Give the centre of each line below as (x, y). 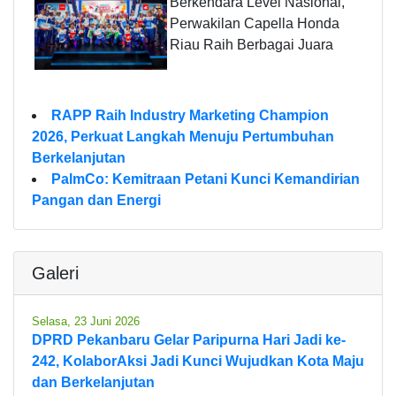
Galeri (55, 273)
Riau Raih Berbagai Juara (251, 44)
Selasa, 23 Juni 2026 (86, 321)
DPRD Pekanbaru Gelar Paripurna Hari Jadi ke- (189, 339)
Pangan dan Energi (96, 200)
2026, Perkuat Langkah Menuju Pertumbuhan (183, 136)
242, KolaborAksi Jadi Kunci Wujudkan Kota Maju (198, 361)
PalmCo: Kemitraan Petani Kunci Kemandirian (206, 179)
